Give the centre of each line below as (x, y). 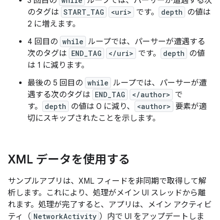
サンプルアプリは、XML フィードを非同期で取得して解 (107, 181)
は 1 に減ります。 (58, 65)
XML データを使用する (69, 160)
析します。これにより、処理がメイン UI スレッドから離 (107, 193)
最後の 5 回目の (56, 83)
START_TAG (84, 12)
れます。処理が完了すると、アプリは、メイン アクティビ (110, 205)
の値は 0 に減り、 (102, 107)
